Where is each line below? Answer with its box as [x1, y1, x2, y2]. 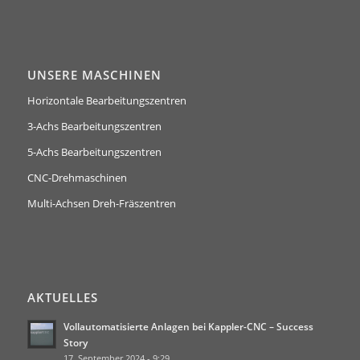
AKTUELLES [27, 288, 98, 306]
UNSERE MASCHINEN [27, 66, 162, 84]
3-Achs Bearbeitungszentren [27, 118, 162, 133]
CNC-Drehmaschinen [27, 170, 127, 185]
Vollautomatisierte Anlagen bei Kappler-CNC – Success [63, 319, 313, 333]
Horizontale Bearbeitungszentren [27, 92, 186, 108]
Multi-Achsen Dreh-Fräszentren [27, 195, 176, 211]
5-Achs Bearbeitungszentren [27, 144, 162, 159]
